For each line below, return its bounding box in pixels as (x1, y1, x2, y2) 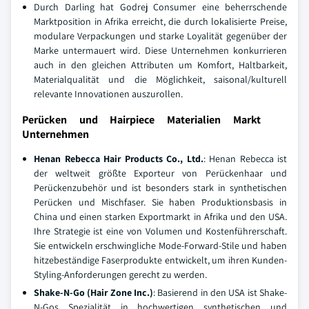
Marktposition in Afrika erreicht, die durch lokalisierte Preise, (34, 15, 287, 28)
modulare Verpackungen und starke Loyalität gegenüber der (34, 30, 287, 42)
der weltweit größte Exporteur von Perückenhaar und (34, 167, 287, 179)
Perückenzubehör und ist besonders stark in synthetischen (34, 181, 287, 194)
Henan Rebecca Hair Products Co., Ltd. (34, 152, 203, 165)
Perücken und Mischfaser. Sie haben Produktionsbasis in (34, 196, 287, 208)
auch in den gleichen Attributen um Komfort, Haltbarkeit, (34, 59, 287, 71)
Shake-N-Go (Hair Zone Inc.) (34, 286, 153, 299)
